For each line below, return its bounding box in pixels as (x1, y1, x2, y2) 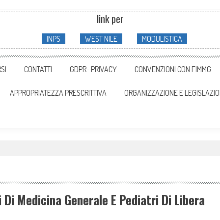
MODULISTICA (141, 34, 182, 44)
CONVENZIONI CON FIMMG (135, 64, 211, 74)
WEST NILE (84, 34, 117, 44)
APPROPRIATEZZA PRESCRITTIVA (10, 88, 107, 98)
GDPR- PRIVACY (70, 64, 117, 74)
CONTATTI (24, 64, 52, 74)
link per (96, 11, 124, 26)
